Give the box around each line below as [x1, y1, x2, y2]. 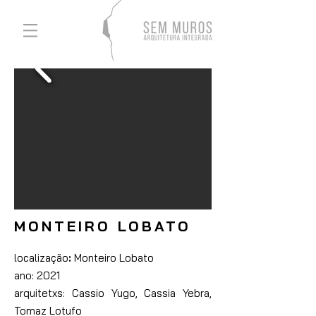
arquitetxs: [14, 286, 65, 300]
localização [14, 251, 68, 265]
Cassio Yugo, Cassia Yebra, [71, 286, 212, 300]
